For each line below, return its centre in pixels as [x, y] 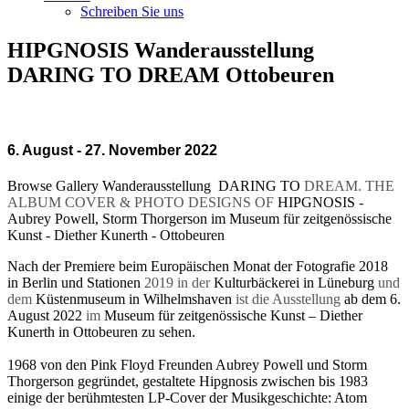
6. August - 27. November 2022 [112, 150]
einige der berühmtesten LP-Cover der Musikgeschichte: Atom [187, 397]
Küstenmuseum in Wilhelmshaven [134, 299]
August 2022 [45, 315]
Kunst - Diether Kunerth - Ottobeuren [116, 235]
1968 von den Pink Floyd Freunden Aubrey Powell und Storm [187, 364]
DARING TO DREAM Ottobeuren [171, 75]
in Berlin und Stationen [76, 282]
